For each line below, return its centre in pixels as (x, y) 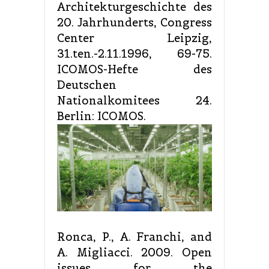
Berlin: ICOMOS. (101, 116)
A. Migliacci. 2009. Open (134, 253)
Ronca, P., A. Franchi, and (134, 237)
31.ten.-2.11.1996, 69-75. (134, 53)
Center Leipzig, (134, 38)
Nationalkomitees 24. (134, 100)
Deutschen (87, 85)
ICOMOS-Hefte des (134, 69)
